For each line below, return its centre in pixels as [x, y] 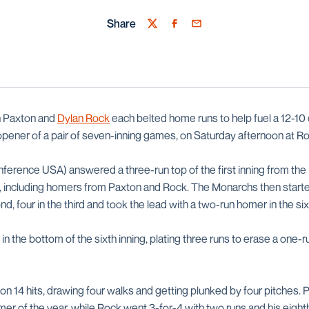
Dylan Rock [83, 118]
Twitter [163, 31]
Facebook [192, 31]
